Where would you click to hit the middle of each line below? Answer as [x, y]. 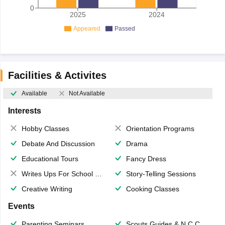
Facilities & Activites [57, 75]
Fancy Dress [146, 158]
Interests [24, 110]
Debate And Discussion [58, 143]
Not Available [87, 93]
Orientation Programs [160, 128]
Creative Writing [47, 189]
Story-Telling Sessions [161, 174]
